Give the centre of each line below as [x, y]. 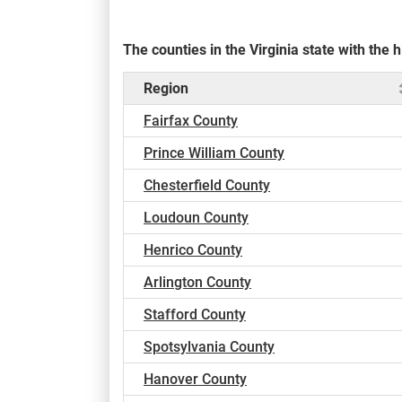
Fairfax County [191, 121]
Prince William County [214, 153]
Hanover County [195, 380]
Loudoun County [196, 218]
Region [166, 89]
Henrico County [193, 250]
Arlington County [197, 283]
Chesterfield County [207, 186]
